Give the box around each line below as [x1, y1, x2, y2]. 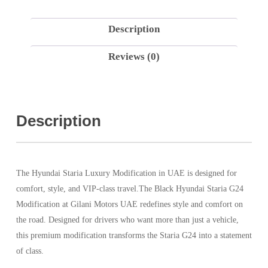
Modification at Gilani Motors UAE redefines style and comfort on [16, 199, 243, 209]
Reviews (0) [108, 50, 160, 62]
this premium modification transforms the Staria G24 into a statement [16, 230, 252, 240]
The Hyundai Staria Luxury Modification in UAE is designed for [16, 168, 237, 178]
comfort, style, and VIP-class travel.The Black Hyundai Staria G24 [16, 184, 243, 193]
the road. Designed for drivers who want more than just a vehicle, [16, 215, 239, 224]
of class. [16, 246, 44, 255]
